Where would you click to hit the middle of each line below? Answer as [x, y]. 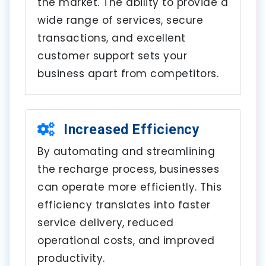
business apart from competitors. [128, 73]
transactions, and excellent [112, 38]
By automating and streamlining [126, 151]
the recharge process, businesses [128, 169]
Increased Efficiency [129, 129]
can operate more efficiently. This [129, 187]
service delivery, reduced [106, 222]
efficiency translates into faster [124, 205]
